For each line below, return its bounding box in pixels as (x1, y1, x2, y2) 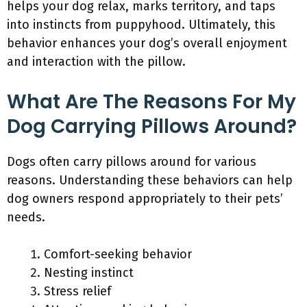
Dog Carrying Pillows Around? (7, 113, 297, 140)
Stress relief (44, 284, 111, 299)
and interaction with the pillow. (7, 54, 186, 69)
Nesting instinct (44, 265, 134, 280)
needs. (7, 210, 45, 225)
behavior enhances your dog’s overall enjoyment (7, 36, 287, 51)
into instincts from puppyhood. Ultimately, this (7, 17, 275, 32)
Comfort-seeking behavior (44, 247, 192, 262)
